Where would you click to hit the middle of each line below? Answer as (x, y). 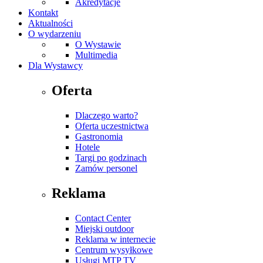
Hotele (87, 147)
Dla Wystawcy (55, 66)
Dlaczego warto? (107, 115)
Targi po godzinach (111, 157)
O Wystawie (98, 45)
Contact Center (103, 218)
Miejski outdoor (104, 228)
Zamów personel (106, 168)
